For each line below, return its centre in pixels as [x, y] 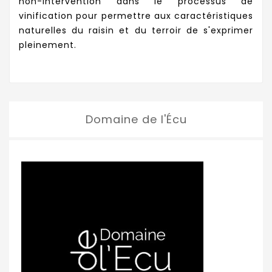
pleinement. [48, 45]
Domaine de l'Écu [136, 119]
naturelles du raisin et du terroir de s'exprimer [136, 30]
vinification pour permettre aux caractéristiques [136, 15]
